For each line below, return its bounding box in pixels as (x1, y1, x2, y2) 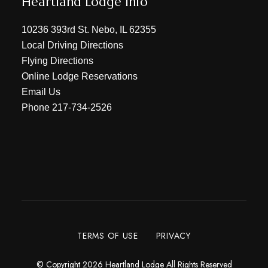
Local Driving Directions (21, 40, 123, 50)
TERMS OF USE (77, 230, 138, 242)
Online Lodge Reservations (21, 71, 138, 81)
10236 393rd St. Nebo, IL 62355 (21, 25, 156, 35)
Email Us (21, 87, 60, 97)
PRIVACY (156, 230, 191, 242)
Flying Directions (21, 56, 93, 66)
